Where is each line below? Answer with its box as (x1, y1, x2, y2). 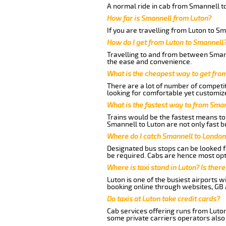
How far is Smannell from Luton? (106, 14, 211, 23)
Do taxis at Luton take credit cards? (106, 194, 220, 203)
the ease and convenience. (106, 57, 192, 66)
